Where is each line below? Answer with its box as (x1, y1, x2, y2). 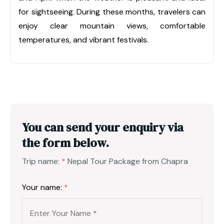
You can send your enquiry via (22, 118, 183, 135)
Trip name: (22, 155, 61, 166)
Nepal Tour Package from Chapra (67, 155, 188, 166)
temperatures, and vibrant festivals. (18, 34, 148, 45)
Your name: (22, 181, 64, 192)
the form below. (22, 134, 109, 151)
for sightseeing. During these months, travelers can (18, 6, 205, 17)
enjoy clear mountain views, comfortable (18, 20, 205, 31)
